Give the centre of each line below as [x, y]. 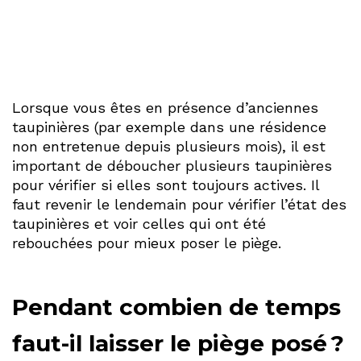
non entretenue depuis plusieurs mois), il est [169, 147]
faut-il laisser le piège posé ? [178, 344]
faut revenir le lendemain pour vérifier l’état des [179, 205]
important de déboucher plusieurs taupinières [172, 166]
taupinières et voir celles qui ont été [139, 224]
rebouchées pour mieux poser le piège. [147, 243]
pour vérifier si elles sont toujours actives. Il [166, 185]
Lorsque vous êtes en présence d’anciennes [165, 108]
